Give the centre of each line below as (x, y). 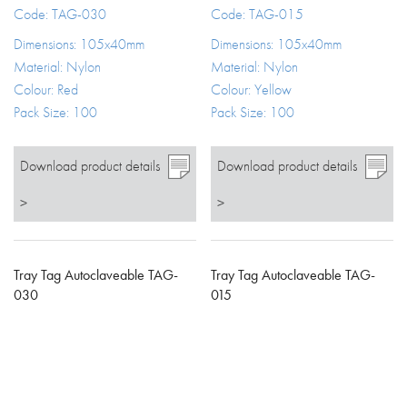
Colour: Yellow (252, 89)
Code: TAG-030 (60, 14)
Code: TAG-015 (258, 14)
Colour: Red (46, 89)
